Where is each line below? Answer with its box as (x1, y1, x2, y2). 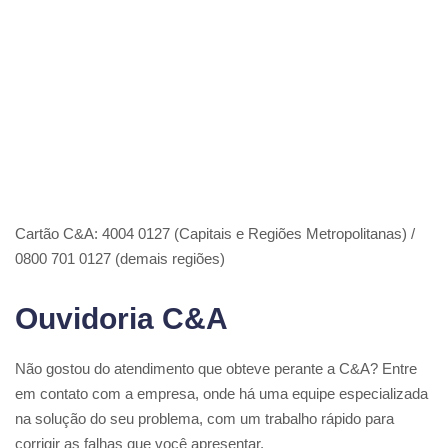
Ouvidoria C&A (15, 302, 228, 336)
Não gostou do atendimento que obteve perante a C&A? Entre (15, 360, 417, 378)
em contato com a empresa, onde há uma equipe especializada (15, 385, 428, 403)
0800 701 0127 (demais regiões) (15, 250, 225, 268)
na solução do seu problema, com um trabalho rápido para (15, 410, 394, 428)
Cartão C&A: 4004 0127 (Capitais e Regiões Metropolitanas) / (15, 225, 415, 243)
